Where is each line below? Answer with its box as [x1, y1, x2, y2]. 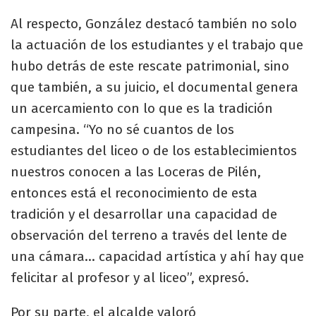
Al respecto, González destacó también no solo [11, 16, 297, 32]
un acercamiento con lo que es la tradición [11, 100, 273, 117]
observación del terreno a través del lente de [11, 227, 287, 244]
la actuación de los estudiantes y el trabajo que [11, 37, 303, 54]
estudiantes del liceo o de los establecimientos [11, 142, 297, 159]
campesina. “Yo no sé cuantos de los [11, 121, 234, 138]
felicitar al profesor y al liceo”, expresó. [11, 269, 249, 286]
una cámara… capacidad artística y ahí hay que [11, 248, 304, 265]
